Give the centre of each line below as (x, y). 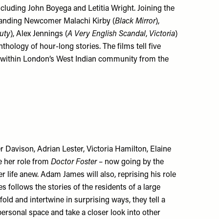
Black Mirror (135, 22)
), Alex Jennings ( (39, 34)
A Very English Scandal (107, 34)
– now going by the (131, 162)
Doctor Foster (75, 162)
